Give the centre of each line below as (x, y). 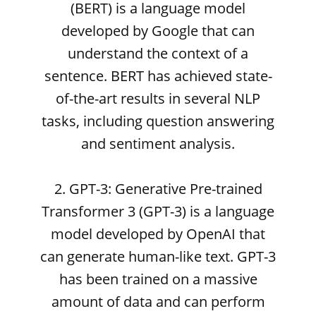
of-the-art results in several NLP (158, 98)
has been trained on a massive (158, 279)
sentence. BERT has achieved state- (158, 76)
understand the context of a (158, 53)
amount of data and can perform (158, 302)
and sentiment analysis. (158, 144)
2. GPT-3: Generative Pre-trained (158, 189)
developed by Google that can (158, 31)
